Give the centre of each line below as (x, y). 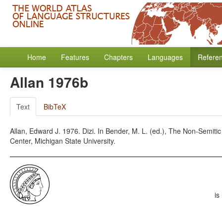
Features (75, 57)
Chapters (118, 57)
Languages (165, 57)
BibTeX (55, 107)
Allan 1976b (49, 82)
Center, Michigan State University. (63, 141)
